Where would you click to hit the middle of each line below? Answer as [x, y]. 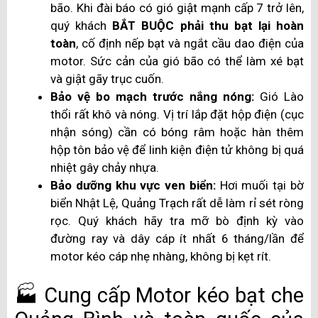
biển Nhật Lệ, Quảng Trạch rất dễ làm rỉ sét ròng [177, 203]
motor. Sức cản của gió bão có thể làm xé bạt [177, 61]
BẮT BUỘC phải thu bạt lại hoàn [208, 25]
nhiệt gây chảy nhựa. [105, 167]
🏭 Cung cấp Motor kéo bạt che [159, 296]
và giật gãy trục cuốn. [107, 78]
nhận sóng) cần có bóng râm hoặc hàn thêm [177, 132]
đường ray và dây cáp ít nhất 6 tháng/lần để [177, 238]
